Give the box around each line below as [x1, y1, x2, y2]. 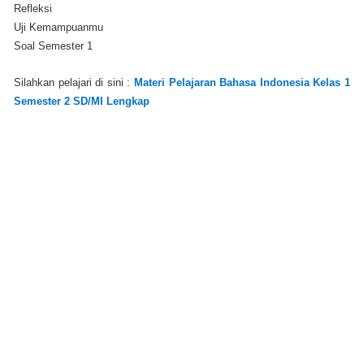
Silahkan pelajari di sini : [14, 76, 134, 89]
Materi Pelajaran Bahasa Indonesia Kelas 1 [134, 76, 350, 89]
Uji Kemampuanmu [14, 20, 103, 33]
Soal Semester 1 [14, 39, 93, 52]
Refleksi [14, 2, 52, 15]
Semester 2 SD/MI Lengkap [14, 94, 149, 107]
